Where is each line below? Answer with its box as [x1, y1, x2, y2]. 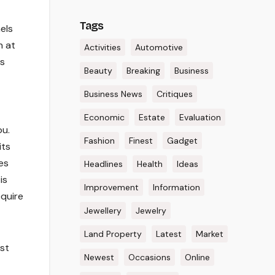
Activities [83, 42, 121, 53]
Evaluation [179, 112, 221, 123]
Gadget [166, 135, 198, 146]
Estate [138, 112, 165, 123]
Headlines [83, 158, 123, 169]
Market [195, 228, 223, 239]
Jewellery [83, 205, 122, 216]
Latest [155, 228, 182, 239]
